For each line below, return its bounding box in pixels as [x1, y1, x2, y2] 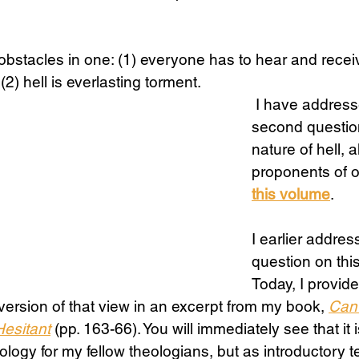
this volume [252, 185, 330, 204]
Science [6, 43, 55, 59]
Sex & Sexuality [87, 43, 182, 59]
